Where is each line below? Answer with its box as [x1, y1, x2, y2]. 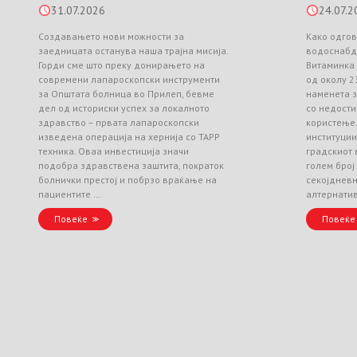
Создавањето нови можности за [38, 30, 185, 42]
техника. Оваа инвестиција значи [38, 145, 190, 157]
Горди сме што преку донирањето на [38, 59, 206, 71]
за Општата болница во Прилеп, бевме [38, 88, 215, 100]
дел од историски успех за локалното [38, 102, 210, 114]
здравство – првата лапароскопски [38, 116, 200, 128]
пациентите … [38, 188, 101, 200]
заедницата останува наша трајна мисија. [38, 45, 229, 57]
